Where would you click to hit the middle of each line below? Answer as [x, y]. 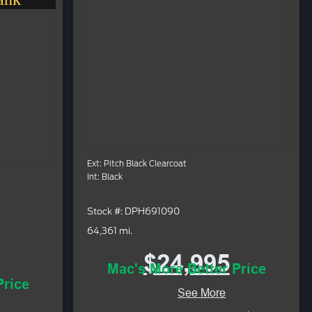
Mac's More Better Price [186, 269]
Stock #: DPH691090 [134, 211]
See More [202, 293]
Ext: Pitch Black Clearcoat [137, 164]
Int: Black [105, 177]
